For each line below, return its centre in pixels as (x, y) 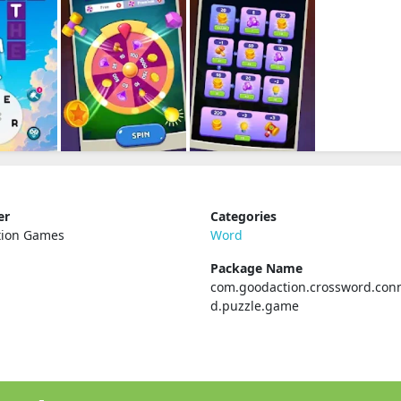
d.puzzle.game (254, 306)
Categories (243, 216)
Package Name (256, 268)
